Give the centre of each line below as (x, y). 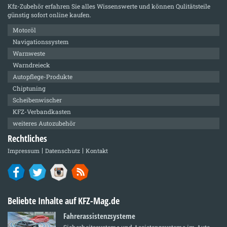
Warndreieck (31, 65)
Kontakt (97, 151)
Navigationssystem (41, 42)
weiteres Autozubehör (44, 123)
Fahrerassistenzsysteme (99, 216)
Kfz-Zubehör (26, 6)
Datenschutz (63, 151)
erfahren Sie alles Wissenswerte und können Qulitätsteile (127, 6)
